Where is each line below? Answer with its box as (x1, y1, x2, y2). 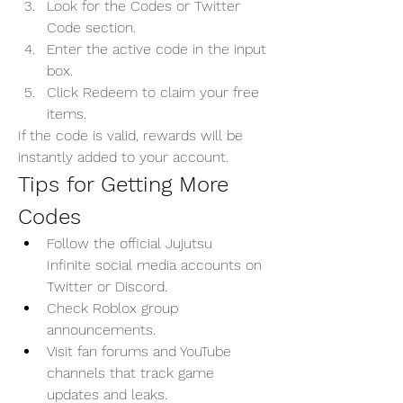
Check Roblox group (47, 300, 178, 317)
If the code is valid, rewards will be (18, 127, 243, 144)
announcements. (47, 321, 156, 338)
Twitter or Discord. (47, 278, 167, 295)
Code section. (47, 19, 136, 36)
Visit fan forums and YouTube (47, 343, 231, 360)
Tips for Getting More (18, 172, 228, 197)
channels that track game (47, 364, 214, 381)
